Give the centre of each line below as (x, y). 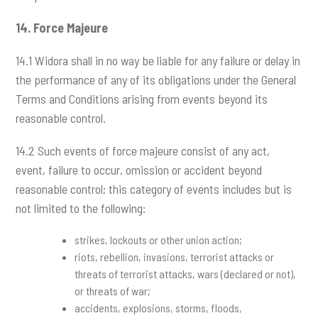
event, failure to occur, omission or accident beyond (139, 170)
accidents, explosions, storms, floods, (158, 308)
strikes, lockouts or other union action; (158, 240)
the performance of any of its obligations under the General (156, 79)
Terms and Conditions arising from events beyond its (142, 98)
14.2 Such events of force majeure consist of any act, (143, 151)
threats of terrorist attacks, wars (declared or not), (185, 274)
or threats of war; (112, 291)
